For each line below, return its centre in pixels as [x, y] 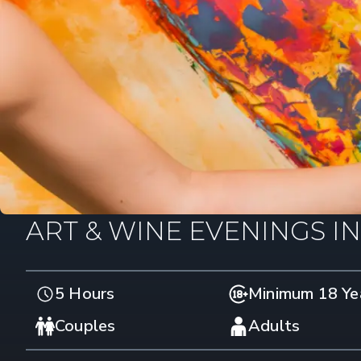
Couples [85, 326]
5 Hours [85, 294]
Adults [274, 326]
